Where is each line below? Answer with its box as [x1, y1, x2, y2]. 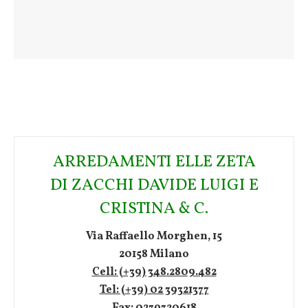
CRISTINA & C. [100, 197, 208, 221]
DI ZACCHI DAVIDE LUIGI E [49, 174, 258, 197]
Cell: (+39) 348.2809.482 [91, 265, 217, 280]
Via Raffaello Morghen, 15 [86, 229, 222, 244]
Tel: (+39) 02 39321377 [99, 283, 209, 298]
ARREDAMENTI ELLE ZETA [52, 151, 256, 174]
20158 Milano [119, 247, 189, 262]
